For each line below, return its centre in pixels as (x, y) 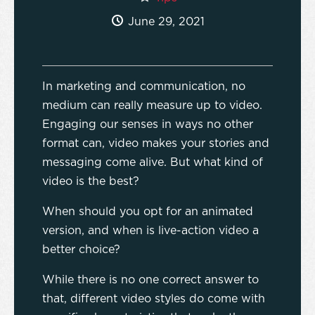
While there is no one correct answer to (150, 280)
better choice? (81, 250)
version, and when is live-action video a (150, 231)
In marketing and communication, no (144, 87)
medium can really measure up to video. (152, 106)
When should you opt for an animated (148, 212)
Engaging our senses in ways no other (148, 125)
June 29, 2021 (166, 22)
